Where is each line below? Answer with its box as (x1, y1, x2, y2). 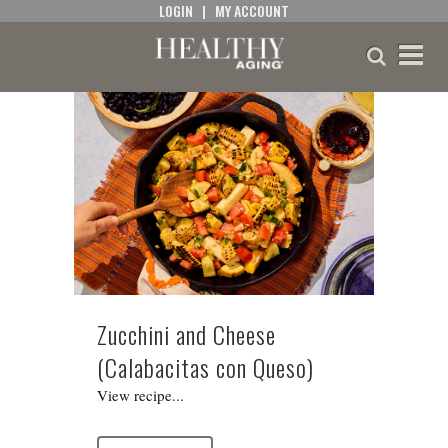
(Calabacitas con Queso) (97, 349, 314, 386)
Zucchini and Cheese (97, 316, 276, 353)
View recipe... (97, 385, 184, 406)
